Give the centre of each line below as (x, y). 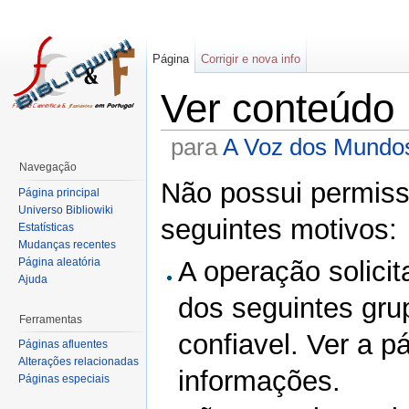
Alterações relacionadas (79, 362)
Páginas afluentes (63, 345)
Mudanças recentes (67, 244)
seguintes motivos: (279, 229)
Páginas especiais (64, 379)
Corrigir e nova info (251, 59)
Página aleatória (59, 262)
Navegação (48, 167)
